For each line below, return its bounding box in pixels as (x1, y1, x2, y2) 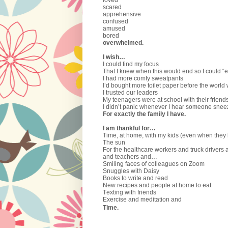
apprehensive (103, 10, 141, 18)
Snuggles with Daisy (103, 167, 159, 175)
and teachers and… (103, 153, 157, 160)
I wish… (103, 53, 125, 61)
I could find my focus (103, 60, 159, 68)
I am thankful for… (103, 124, 156, 132)
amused (103, 24, 125, 32)
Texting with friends (103, 188, 158, 196)
